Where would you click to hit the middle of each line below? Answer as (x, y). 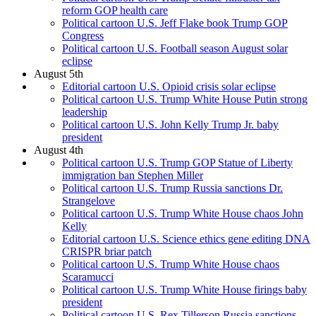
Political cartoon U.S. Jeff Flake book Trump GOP (175, 23)
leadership (85, 112)
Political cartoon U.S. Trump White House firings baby (184, 290)
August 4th (59, 150)
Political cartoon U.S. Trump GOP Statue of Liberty (177, 163)
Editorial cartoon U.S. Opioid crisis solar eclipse (169, 87)
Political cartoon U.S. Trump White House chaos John (183, 214)
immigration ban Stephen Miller (133, 176)
